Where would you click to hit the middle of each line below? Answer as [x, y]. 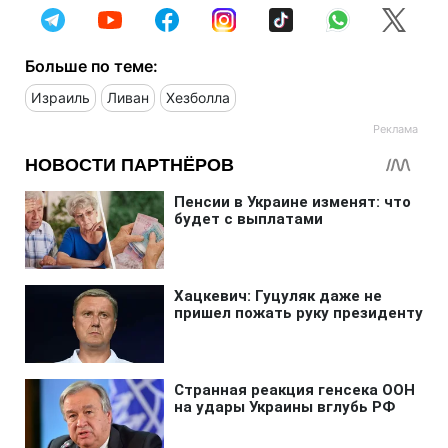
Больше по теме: [91, 66]
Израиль [60, 98]
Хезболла [198, 98]
